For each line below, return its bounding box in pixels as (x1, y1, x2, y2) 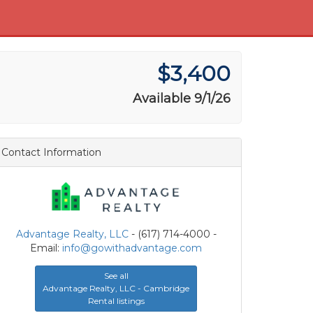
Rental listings (87, 295, 145, 306)
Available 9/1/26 (133, 91, 231, 106)
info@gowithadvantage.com (62, 241, 202, 254)
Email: (30, 241, 62, 254)
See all (103, 270, 129, 281)
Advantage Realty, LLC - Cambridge (43, 282, 189, 293)
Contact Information (1, 146, 101, 159)
